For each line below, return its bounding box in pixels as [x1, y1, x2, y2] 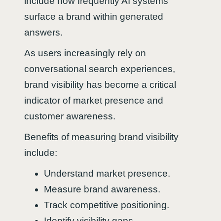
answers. [24, 27, 63, 37]
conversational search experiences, [24, 63, 175, 74]
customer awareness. [24, 110, 115, 121]
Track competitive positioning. [44, 199, 169, 210]
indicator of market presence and [24, 95, 163, 106]
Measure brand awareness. [44, 184, 160, 194]
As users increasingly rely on [24, 47, 146, 58]
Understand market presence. [44, 168, 170, 179]
